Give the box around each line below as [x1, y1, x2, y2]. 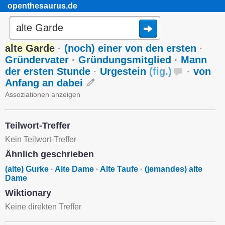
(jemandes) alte [145, 165, 202, 173]
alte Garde [5, 43, 55, 54]
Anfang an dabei [5, 77, 83, 88]
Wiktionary [5, 188, 51, 198]
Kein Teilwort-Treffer [5, 135, 76, 144]
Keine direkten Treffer [5, 202, 81, 211]
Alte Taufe [100, 165, 138, 173]
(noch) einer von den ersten [64, 43, 196, 54]
